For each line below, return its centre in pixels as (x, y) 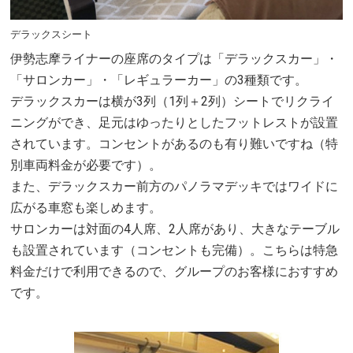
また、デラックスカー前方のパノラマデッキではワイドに (175, 187)
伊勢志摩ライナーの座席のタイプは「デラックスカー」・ (175, 59)
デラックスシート (52, 35)
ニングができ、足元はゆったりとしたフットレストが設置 (175, 123)
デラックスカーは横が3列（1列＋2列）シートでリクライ (173, 102)
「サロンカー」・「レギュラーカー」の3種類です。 (159, 80)
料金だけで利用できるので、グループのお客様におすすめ (175, 272)
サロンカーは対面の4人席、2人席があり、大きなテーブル (175, 229)
